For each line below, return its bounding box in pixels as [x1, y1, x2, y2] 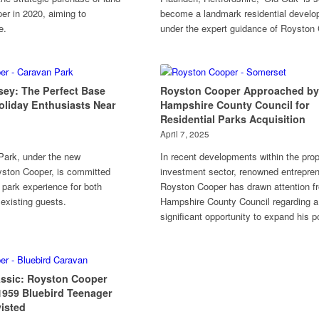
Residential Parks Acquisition [159, 112, 305, 126]
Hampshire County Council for [159, 98, 310, 112]
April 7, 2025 [159, 128, 209, 140]
